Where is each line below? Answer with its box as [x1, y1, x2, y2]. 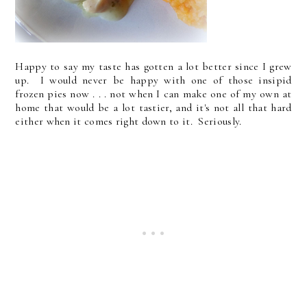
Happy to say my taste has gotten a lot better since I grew [15, 59, 292, 73]
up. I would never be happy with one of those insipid [15, 73, 292, 87]
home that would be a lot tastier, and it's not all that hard [15, 100, 292, 114]
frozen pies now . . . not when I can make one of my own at [15, 86, 292, 101]
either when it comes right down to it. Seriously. [15, 114, 242, 128]
